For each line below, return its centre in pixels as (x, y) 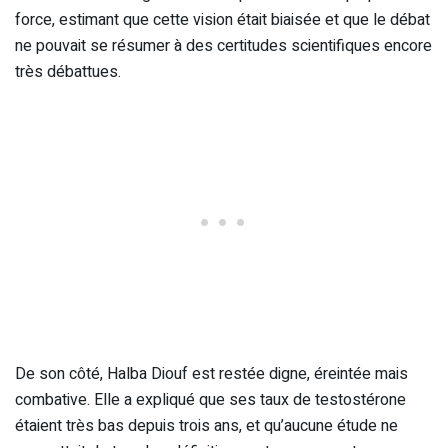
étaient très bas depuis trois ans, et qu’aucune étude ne (206, 426)
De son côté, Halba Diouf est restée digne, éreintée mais (211, 374)
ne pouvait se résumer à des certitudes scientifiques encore (223, 46)
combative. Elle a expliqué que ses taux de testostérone (210, 400)
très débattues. (68, 72)
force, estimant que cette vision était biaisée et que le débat (222, 20)
